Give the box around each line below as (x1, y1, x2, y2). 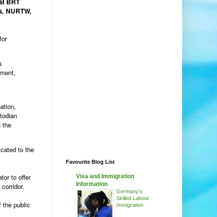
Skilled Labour (116, 195, 149, 201)
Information (76, 181, 108, 188)
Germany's (116, 188, 142, 195)
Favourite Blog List (66, 159, 115, 165)
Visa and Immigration (76, 173, 134, 180)
